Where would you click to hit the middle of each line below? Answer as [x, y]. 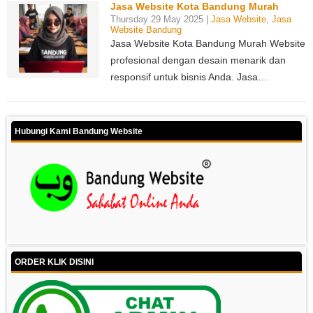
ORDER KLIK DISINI [54, 262]
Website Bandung [146, 30]
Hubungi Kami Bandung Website [79, 132]
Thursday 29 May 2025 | [160, 20]
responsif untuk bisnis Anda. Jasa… [189, 77]
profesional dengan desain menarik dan [198, 60]
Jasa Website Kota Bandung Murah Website [208, 44]
